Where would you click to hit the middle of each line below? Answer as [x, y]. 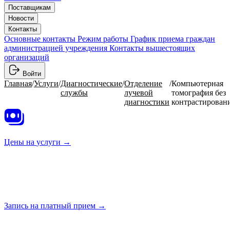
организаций [27, 57]
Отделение [143, 83]
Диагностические [91, 83]
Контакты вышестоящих [152, 48]
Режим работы [103, 39]
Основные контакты [40, 39]
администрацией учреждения [56, 48]
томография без [199, 93]
